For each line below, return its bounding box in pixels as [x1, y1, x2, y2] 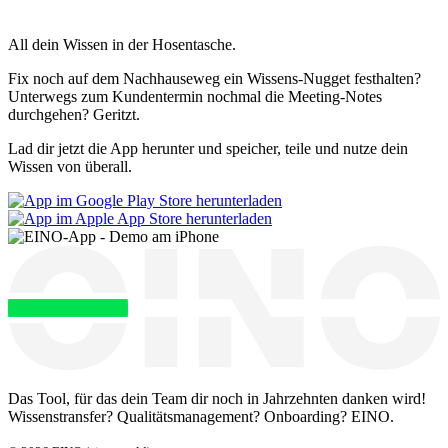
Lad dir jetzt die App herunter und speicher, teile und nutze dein [8, 140, 408, 158]
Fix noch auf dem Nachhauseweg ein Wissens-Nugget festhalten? [8, 70, 421, 88]
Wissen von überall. [8, 158, 132, 176]
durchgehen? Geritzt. [8, 106, 140, 124]
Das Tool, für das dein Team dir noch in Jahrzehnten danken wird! [8, 390, 426, 408]
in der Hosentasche [112, 36, 232, 54]
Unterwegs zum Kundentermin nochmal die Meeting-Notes [8, 88, 382, 106]
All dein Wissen [8, 36, 112, 54]
